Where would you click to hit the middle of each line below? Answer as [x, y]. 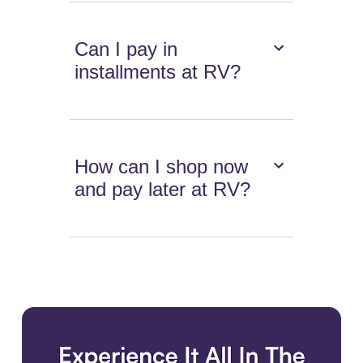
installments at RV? [158, 71]
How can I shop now [162, 166]
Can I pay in [126, 49]
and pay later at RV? [163, 189]
